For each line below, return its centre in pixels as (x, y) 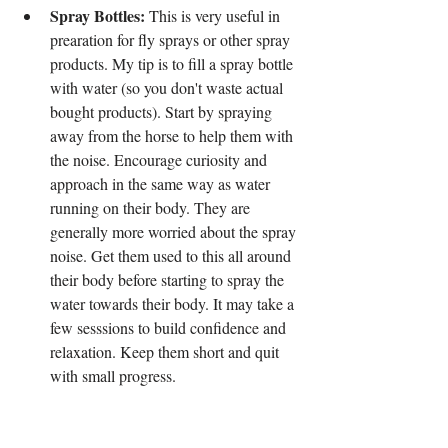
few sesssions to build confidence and (170, 328)
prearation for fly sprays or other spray (172, 40)
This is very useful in (214, 16)
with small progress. (113, 376)
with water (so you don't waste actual (168, 88)
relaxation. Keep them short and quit (166, 352)
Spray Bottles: (97, 16)
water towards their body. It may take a (174, 304)
